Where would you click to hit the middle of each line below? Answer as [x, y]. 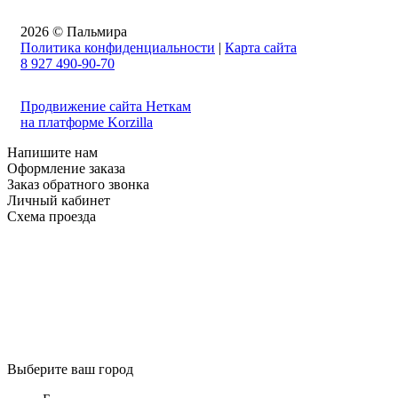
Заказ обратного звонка [78, 185]
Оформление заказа [66, 169]
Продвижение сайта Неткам [106, 107]
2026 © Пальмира [74, 32]
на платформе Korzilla [87, 123]
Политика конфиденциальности [118, 48]
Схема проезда [52, 217]
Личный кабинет [59, 201]
